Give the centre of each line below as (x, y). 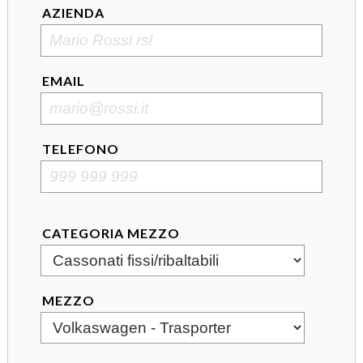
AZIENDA (73, 12)
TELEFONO (80, 148)
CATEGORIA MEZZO (111, 233)
